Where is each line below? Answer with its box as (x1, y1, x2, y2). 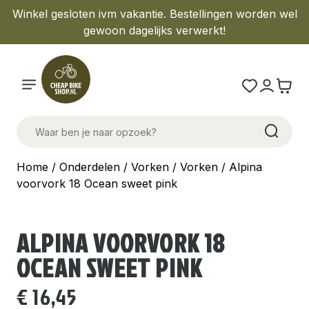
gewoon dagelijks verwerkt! (83, 23, 226, 37)
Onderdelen (59, 160, 120, 174)
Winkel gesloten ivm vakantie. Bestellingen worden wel (12, 7, 297, 21)
